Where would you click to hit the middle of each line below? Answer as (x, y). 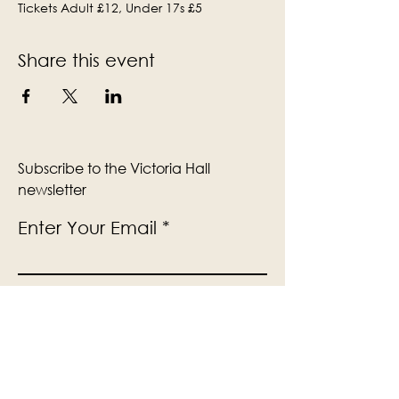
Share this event (86, 60)
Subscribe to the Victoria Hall (114, 168)
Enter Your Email (87, 228)
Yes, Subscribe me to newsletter (131, 354)
